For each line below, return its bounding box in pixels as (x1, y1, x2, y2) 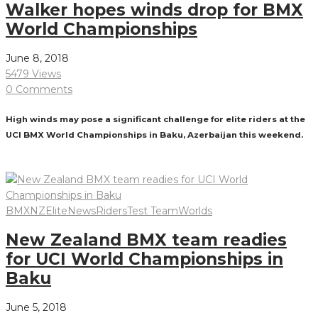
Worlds (178, 204, 212, 218)
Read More (6, 158, 61, 171)
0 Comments (6, 83, 72, 97)
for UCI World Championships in (6, 248, 283, 269)
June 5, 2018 (6, 300, 67, 314)
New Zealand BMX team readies (6, 229, 287, 250)
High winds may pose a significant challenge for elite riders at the (6, 114, 305, 124)
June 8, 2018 (6, 52, 69, 65)
